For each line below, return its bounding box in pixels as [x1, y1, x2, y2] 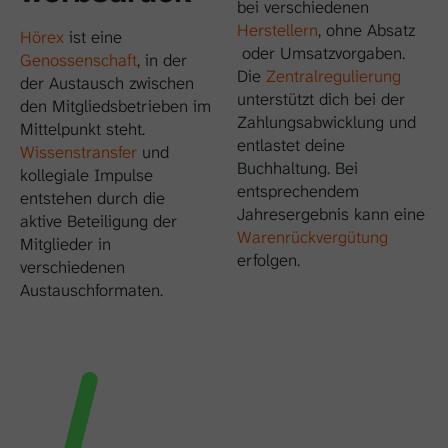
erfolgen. [237, 248, 300, 271]
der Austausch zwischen [20, 71, 194, 94]
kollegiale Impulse [20, 163, 153, 186]
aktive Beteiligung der [20, 209, 177, 232]
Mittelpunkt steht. [20, 117, 145, 140]
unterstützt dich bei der [237, 87, 405, 110]
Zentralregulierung [266, 64, 401, 87]
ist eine [69, 25, 122, 48]
